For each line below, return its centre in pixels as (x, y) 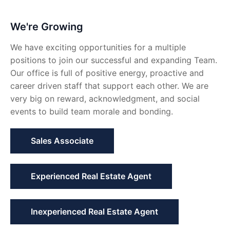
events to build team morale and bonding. (92, 111)
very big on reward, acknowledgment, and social (105, 99)
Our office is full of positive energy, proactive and (107, 73)
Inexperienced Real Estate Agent (94, 212)
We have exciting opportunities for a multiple (98, 47)
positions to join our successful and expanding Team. (114, 60)
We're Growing (47, 27)
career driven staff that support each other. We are (109, 86)
